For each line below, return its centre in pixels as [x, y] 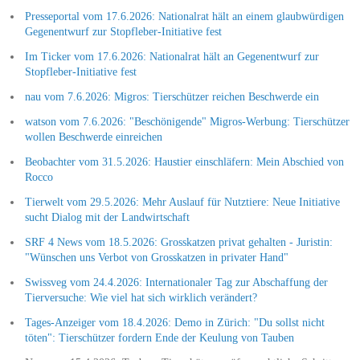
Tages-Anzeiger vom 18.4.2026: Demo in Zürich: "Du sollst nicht [174, 322]
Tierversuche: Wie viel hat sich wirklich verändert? [141, 297]
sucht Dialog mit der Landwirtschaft [107, 217]
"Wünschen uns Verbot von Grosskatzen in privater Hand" [156, 257]
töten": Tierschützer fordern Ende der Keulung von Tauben [159, 337]
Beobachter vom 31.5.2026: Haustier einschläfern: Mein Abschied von [184, 162]
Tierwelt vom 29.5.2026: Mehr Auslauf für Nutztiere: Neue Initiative [182, 202]
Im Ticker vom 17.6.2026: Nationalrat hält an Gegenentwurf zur [172, 56]
